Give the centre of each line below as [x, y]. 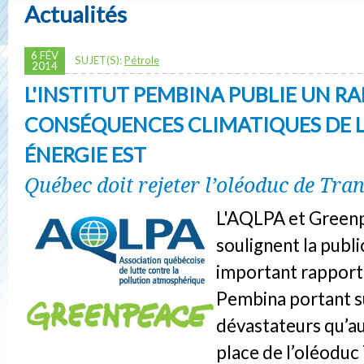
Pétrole [142, 60]
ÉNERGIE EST [85, 154]
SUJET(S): [100, 60]
